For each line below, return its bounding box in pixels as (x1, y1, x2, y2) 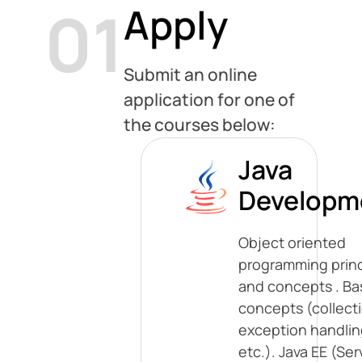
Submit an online (124, 63, 257, 86)
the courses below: (124, 113, 276, 136)
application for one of (124, 88, 295, 111)
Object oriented (238, 233, 346, 252)
